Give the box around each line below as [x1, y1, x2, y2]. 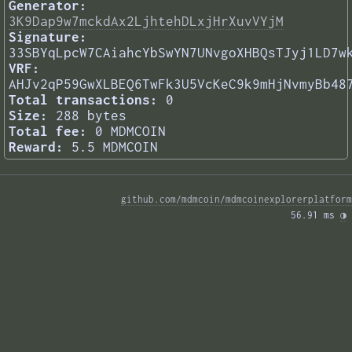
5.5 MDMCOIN [71, 139, 158, 156]
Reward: [9, 139, 64, 156]
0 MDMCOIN [95, 123, 166, 140]
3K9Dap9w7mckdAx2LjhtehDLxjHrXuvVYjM [9, 13, 284, 30]
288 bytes [56, 108, 126, 124]
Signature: [9, 29, 87, 46]
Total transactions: [9, 92, 158, 108]
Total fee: [9, 123, 87, 140]
